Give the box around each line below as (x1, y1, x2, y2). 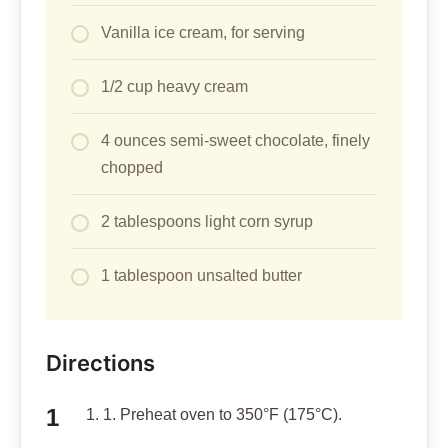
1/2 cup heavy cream (101, 77, 248, 95)
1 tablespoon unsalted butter (101, 266, 302, 284)
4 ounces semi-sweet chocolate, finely (101, 131, 370, 149)
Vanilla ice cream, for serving (101, 23, 305, 41)
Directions (46, 349, 155, 376)
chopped (101, 158, 163, 176)
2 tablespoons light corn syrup (101, 212, 313, 230)
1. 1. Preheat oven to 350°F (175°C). (86, 405, 342, 423)
